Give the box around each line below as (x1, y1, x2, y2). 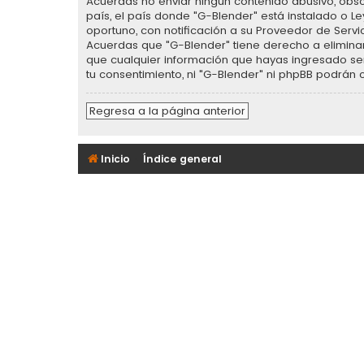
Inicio (101, 151, 130, 166)
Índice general (143, 151, 223, 166)
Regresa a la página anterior (89, 103, 245, 119)
